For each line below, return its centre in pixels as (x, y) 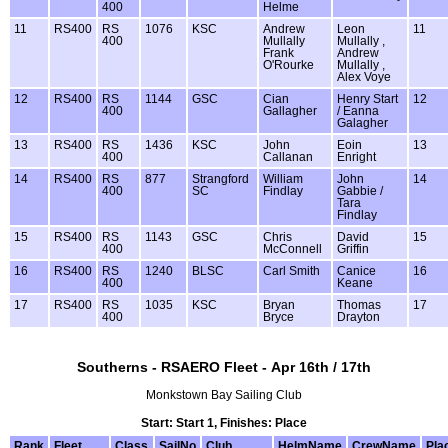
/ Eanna (358, 110)
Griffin (353, 248)
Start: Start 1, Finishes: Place (224, 423)
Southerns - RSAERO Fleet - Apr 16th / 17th (224, 366)
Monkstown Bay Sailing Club (224, 394)
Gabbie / (360, 190)
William (283, 178)
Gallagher (290, 110)
